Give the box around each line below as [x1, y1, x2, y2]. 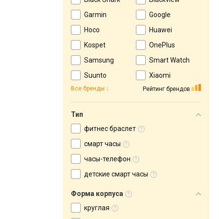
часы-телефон [84, 155, 131, 163]
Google [149, 11, 171, 19]
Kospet [84, 41, 106, 49]
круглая [84, 204, 109, 212]
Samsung [84, 56, 114, 64]
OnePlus [149, 41, 175, 49]
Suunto [84, 71, 107, 79]
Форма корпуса [71, 190, 123, 197]
